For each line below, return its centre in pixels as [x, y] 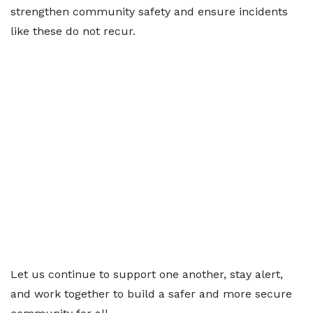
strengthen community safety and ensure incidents [149, 12]
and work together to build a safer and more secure [151, 294]
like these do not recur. [73, 31]
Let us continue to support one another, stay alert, [147, 274]
